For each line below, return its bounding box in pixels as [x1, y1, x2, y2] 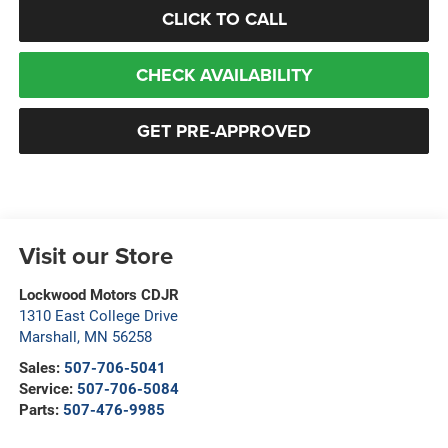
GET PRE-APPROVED [137, 117, 311, 144]
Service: [18, 379, 77, 398]
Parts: [18, 400, 63, 419]
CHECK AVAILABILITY [135, 61, 313, 88]
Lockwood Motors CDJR [18, 285, 179, 304]
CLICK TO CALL [161, 5, 287, 32]
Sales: [18, 358, 64, 377]
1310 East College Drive [18, 306, 178, 325]
